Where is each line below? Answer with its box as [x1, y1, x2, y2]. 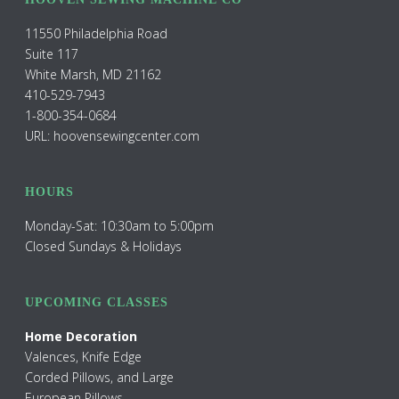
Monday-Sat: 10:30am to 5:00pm [25, 217, 215, 235]
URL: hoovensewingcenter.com [25, 127, 200, 145]
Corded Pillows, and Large [25, 369, 175, 387]
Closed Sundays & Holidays [25, 238, 183, 256]
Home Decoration [25, 328, 138, 346]
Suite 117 [25, 45, 79, 63]
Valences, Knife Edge [25, 348, 142, 366]
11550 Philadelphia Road [25, 25, 168, 43]
